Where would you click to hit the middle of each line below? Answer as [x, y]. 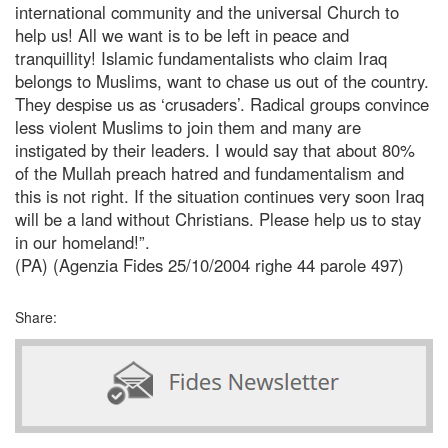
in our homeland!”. [82, 241]
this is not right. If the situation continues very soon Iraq [219, 195]
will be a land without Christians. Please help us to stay [218, 218]
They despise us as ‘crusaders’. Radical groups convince [222, 103]
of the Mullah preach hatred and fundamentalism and [209, 172]
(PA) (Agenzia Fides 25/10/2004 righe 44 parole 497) [209, 264]
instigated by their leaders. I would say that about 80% [215, 149]
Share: [36, 316]
